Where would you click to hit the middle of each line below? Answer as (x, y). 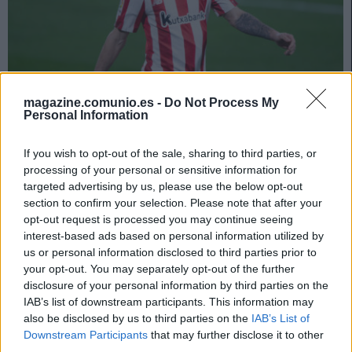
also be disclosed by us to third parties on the (137, 318)
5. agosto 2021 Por (53, 163)
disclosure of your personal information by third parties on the (176, 285)
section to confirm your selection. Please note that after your (173, 203)
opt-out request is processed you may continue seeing (158, 219)
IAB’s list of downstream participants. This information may (169, 302)
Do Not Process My (222, 103)
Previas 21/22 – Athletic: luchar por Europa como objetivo (157, 145)
